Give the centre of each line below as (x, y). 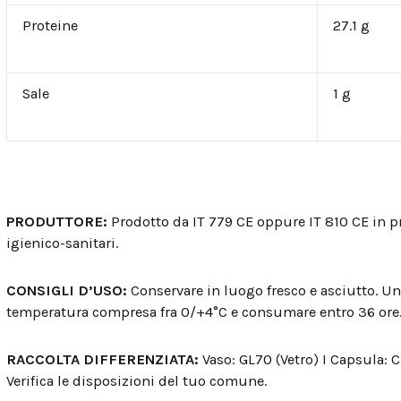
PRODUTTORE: (59, 222)
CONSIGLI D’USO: (68, 290)
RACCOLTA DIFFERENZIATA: (104, 359)
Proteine (50, 26)
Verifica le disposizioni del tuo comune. (137, 380)
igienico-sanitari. (62, 243)
